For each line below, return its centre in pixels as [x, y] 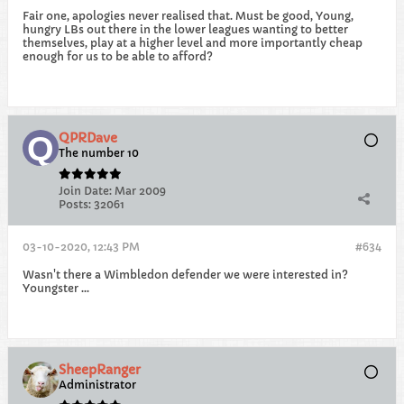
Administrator [97, 385]
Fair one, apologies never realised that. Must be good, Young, [188, 16]
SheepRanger [100, 370]
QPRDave [88, 138]
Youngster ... [56, 288]
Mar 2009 [140, 191]
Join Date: [85, 191]
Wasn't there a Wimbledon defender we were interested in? [185, 275]
